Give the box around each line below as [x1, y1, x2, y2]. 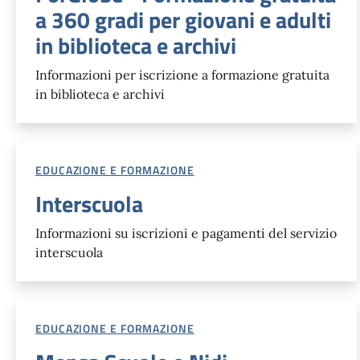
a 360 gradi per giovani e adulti [35, 2, 331, 37]
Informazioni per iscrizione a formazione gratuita [35, 66, 329, 83]
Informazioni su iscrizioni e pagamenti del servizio [35, 224, 337, 241]
